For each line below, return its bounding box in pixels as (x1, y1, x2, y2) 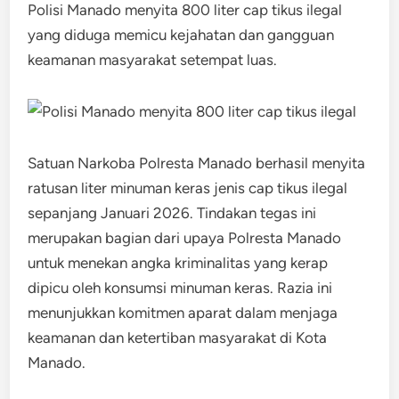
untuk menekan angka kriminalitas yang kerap (28, 254, 329, 272)
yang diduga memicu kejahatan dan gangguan (28, 26, 335, 44)
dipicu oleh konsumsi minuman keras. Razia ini (28, 279, 333, 297)
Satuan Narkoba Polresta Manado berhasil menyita (28, 154, 366, 172)
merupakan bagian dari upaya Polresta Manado (28, 229, 342, 247)
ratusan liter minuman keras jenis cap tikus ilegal (28, 179, 348, 197)
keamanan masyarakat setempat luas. (28, 51, 278, 69)
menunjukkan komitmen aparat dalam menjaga (28, 304, 338, 322)
